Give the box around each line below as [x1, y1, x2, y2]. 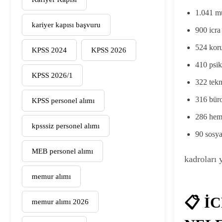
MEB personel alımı [32, 147, 93, 155]
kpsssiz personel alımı [32, 121, 100, 130]
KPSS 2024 [32, 46, 67, 54]
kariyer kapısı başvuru [32, 20, 101, 29]
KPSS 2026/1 [32, 71, 73, 79]
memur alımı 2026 [32, 197, 89, 206]
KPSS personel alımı [32, 96, 95, 105]
